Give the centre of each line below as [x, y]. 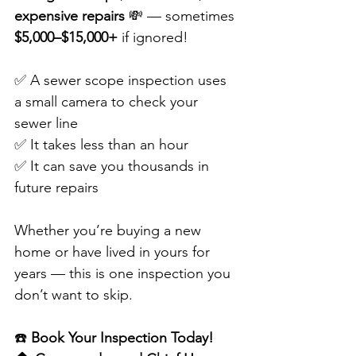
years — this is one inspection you [124, 274]
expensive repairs [70, 16]
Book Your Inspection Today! [122, 338]
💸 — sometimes [182, 16]
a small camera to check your [108, 102]
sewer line [46, 124]
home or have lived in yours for [114, 252]
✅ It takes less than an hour [101, 145]
